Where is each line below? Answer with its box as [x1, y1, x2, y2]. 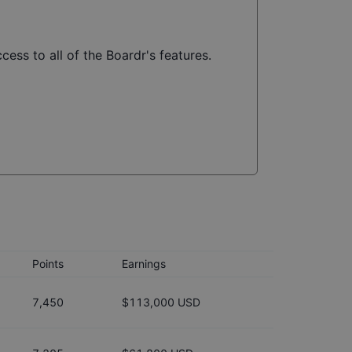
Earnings [122, 257, 166, 270]
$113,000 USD [122, 295, 200, 309]
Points [32, 257, 64, 270]
